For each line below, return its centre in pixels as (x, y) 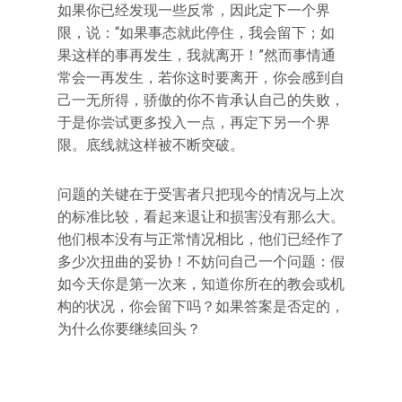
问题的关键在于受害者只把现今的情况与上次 (201, 194)
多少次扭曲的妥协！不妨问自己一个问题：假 (201, 262)
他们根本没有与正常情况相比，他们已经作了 (201, 239)
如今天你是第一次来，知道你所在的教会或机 (201, 284)
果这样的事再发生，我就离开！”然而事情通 (197, 55)
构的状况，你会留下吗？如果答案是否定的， (201, 306)
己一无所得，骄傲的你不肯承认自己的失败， (201, 100)
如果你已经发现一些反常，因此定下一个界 (194, 10)
